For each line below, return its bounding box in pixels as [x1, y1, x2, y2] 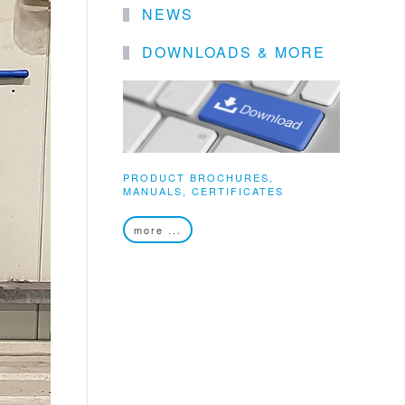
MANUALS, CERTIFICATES [123, 184, 284, 199]
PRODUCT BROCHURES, [123, 170, 274, 185]
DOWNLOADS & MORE [136, 42, 325, 63]
